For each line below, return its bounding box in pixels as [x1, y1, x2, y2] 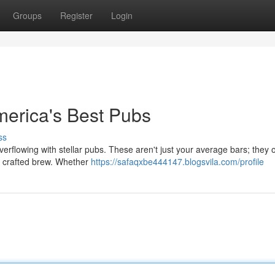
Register [60, 9, 93, 21]
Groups [13, 9, 42, 21]
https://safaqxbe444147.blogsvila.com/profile [91, 155, 264, 168]
